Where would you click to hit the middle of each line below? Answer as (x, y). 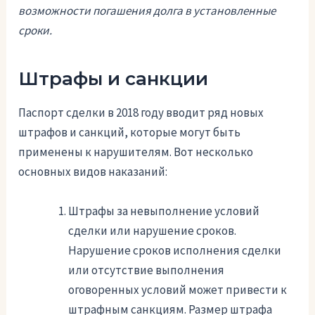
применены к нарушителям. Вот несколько (136, 152)
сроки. (36, 30)
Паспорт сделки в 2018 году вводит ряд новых (141, 113)
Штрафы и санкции (114, 78)
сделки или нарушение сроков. (153, 230)
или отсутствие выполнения (147, 270)
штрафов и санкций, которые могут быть (130, 133)
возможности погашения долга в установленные (147, 10)
